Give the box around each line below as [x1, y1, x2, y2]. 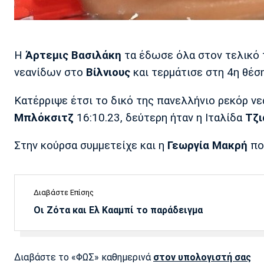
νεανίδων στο [14, 66, 86, 80]
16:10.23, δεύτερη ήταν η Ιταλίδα [74, 111, 245, 124]
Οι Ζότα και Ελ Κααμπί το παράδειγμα [34, 204, 203, 216]
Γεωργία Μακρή [167, 139, 247, 153]
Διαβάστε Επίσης [34, 188, 94, 197]
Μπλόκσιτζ [14, 111, 74, 124]
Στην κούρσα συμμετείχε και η [14, 139, 167, 153]
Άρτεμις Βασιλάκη [22, 49, 121, 62]
